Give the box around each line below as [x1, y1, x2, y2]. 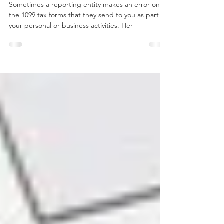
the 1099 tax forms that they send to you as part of [9, 30, 167, 39]
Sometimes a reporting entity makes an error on [9, 20, 160, 29]
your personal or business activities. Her [9, 41, 133, 50]
